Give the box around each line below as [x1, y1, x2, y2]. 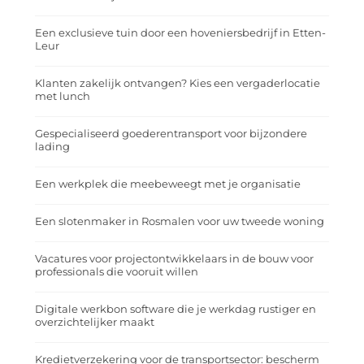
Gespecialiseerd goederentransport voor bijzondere [35, 127, 307, 140]
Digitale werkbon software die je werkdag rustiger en [35, 302, 316, 315]
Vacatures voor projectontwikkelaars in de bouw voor [35, 252, 314, 265]
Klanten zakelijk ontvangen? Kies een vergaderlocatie [35, 76, 320, 89]
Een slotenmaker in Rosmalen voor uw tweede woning [35, 214, 324, 227]
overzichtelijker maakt [35, 315, 154, 328]
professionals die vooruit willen [35, 265, 198, 278]
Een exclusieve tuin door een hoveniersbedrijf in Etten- [35, 26, 326, 39]
